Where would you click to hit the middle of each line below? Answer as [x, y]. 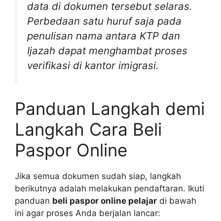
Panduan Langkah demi [110, 108]
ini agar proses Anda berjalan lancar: [88, 213]
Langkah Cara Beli [88, 129]
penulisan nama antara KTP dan [104, 36]
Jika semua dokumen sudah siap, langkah [98, 176]
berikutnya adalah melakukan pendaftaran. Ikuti [110, 188]
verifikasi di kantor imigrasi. [93, 66]
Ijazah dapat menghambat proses [107, 51]
